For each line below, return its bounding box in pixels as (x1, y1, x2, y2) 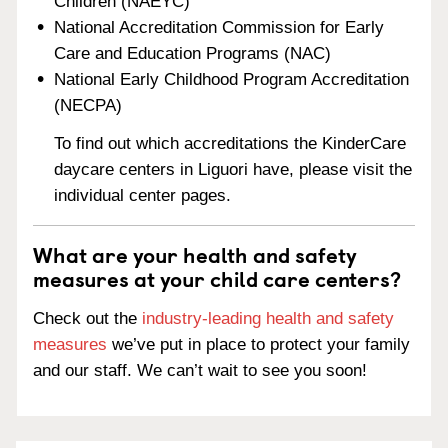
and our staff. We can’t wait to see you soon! (33, 361, 367, 380)
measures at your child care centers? (33, 262, 401, 295)
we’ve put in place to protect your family (107, 335, 410, 354)
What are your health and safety (33, 238, 357, 271)
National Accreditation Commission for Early (54, 17, 385, 37)
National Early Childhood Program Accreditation (54, 69, 410, 89)
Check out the (33, 309, 142, 328)
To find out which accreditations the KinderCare (54, 134, 407, 154)
